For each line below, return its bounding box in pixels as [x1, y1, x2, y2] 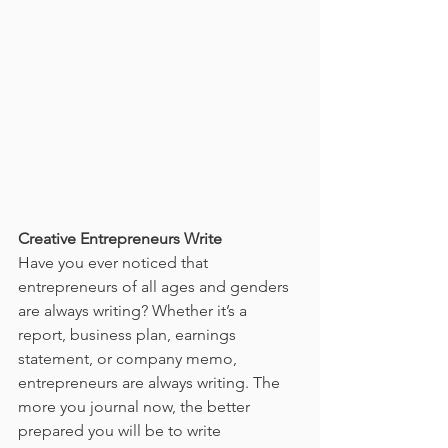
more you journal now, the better [18, 396, 254, 416]
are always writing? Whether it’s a [18, 300, 251, 320]
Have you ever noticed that [18, 252, 212, 272]
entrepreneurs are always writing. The [18, 372, 284, 392]
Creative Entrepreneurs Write [18, 228, 222, 248]
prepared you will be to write [18, 420, 225, 440]
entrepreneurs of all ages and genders [18, 276, 293, 296]
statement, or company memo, [18, 348, 241, 368]
